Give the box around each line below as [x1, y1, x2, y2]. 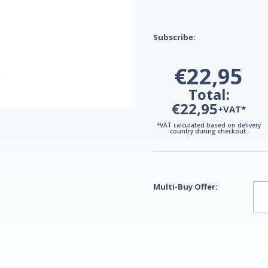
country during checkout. [170, 127, 248, 136]
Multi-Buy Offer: [153, 181, 218, 193]
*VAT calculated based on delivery [157, 121, 261, 130]
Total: [188, 84, 230, 105]
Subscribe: [153, 31, 196, 42]
